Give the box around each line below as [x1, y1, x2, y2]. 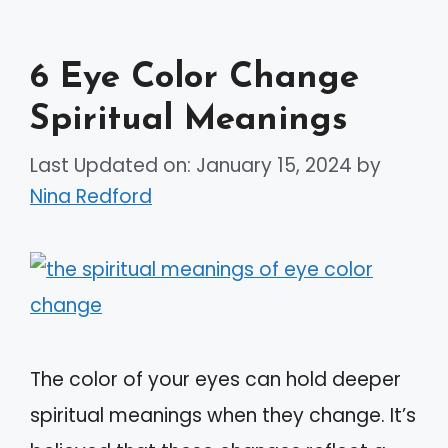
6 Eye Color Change [30, 61, 359, 96]
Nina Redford [30, 182, 152, 210]
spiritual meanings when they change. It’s [30, 401, 416, 429]
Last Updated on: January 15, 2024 [30, 151, 352, 179]
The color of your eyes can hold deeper [30, 365, 401, 393]
